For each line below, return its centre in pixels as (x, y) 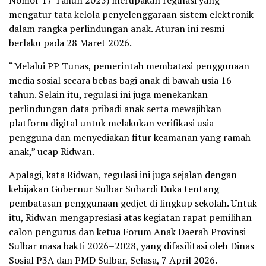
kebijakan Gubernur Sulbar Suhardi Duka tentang (114, 189)
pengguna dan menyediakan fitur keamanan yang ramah (130, 137)
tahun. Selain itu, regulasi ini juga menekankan (108, 94)
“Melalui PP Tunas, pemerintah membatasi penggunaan (129, 66)
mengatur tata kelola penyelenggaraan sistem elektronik (131, 14)
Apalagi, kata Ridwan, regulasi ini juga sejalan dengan (123, 174)
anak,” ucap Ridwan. (52, 151)
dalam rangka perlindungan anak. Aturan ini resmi (117, 28)
